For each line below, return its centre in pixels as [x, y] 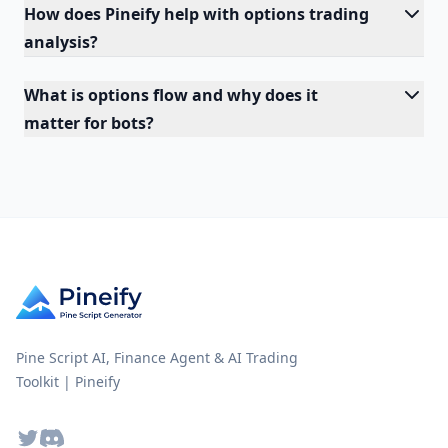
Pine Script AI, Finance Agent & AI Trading [157, 357]
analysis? [61, 42]
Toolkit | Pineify [68, 381]
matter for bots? [89, 123]
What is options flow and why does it [171, 95]
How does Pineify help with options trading [196, 14]
